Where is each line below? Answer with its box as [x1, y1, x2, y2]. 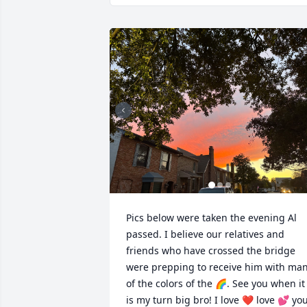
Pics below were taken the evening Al [126, 210, 297, 224]
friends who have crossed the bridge [126, 243, 295, 257]
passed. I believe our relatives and [126, 227, 284, 241]
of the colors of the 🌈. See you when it [126, 276, 305, 290]
